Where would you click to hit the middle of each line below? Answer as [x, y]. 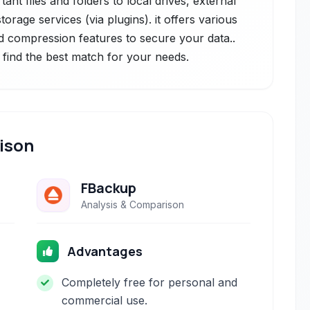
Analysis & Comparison [133, 204]
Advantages [105, 251]
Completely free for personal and [150, 282]
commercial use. [105, 300]
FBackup [109, 188]
